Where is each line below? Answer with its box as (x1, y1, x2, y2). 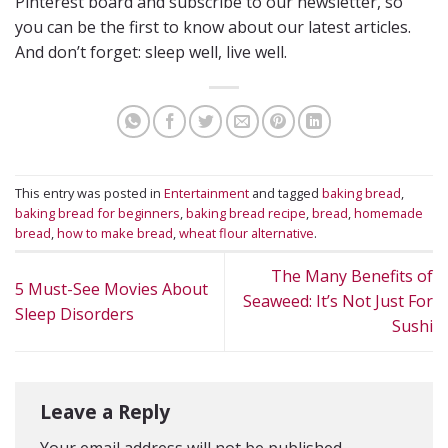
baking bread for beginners (15, 203, 180, 222)
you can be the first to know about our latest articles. (15, 16, 411, 39)
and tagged (249, 183, 322, 202)
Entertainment (164, 183, 249, 202)
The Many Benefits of (271, 265, 433, 288)
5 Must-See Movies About (15, 277, 208, 300)
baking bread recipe (186, 203, 306, 222)
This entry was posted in (15, 183, 164, 202)
